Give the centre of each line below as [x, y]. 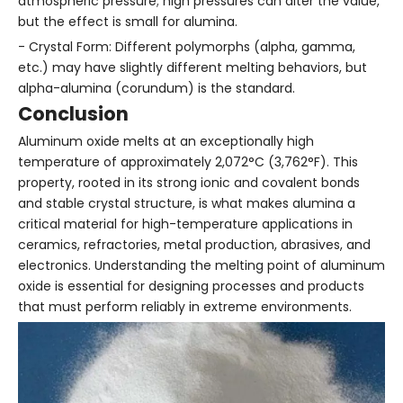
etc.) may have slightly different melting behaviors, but [193, 67]
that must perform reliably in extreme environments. [185, 306]
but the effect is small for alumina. [128, 21]
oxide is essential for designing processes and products [191, 286]
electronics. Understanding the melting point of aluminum [201, 265]
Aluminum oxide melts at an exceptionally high [166, 141]
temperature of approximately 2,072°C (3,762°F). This [188, 161]
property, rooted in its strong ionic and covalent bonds [189, 182]
